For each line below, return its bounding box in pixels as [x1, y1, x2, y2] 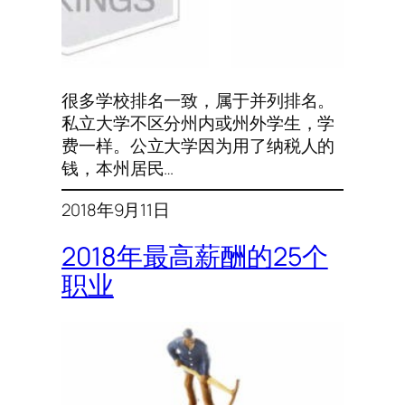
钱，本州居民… [61, 156, 174, 181]
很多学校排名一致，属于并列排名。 [61, 89, 335, 113]
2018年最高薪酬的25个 [61, 239, 328, 275]
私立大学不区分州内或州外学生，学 [61, 111, 335, 136]
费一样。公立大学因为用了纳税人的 [61, 134, 335, 158]
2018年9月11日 [61, 197, 171, 221]
